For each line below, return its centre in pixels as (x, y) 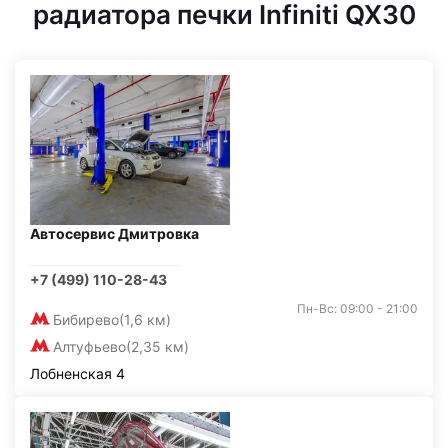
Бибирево (86, 319)
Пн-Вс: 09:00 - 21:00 (357, 308)
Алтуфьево (89, 346)
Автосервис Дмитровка (114, 233)
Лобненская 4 (77, 373)
